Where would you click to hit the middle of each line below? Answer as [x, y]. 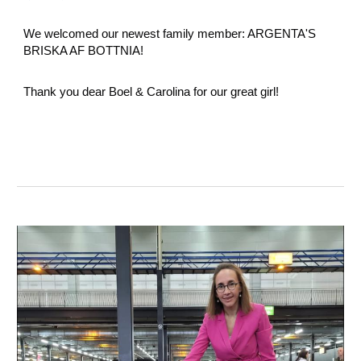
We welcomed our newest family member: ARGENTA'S [170, 34]
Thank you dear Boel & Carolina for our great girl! [151, 92]
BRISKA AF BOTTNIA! [84, 51]
